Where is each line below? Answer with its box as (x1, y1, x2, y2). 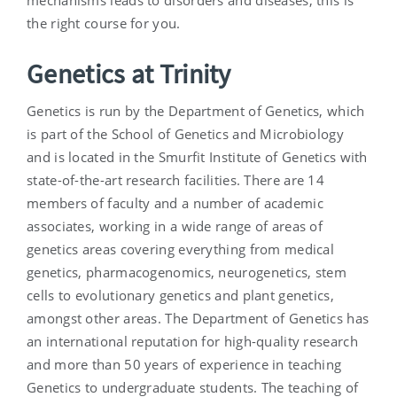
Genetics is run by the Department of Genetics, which (27, 102, 365, 121)
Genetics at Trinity (27, 57, 231, 91)
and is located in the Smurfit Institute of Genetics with (27, 148, 368, 167)
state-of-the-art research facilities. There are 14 (27, 171, 324, 190)
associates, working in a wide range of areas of (27, 217, 323, 236)
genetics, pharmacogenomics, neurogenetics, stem (27, 263, 347, 282)
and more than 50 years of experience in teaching (27, 355, 342, 374)
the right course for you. (27, 14, 181, 33)
